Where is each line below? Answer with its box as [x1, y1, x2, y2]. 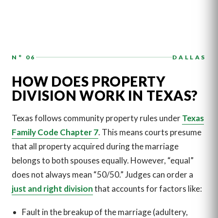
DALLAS [172, 54, 206, 61]
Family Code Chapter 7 [12, 127, 98, 138]
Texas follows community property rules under [12, 113, 182, 124]
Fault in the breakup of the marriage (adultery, [21, 206, 188, 217]
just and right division [12, 183, 93, 194]
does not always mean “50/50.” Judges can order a [12, 169, 193, 180]
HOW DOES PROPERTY [12, 73, 166, 90]
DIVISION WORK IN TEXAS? [12, 87, 198, 104]
